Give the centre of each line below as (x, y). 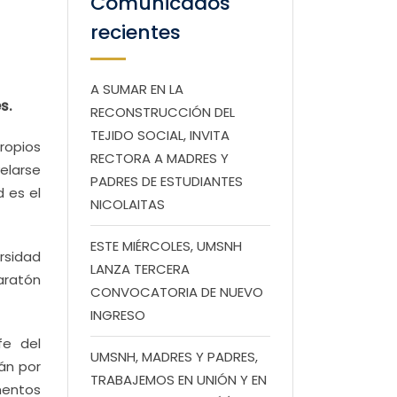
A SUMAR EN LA (137, 89)
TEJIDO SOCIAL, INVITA (160, 135)
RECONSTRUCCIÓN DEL (163, 112)
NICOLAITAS (128, 204)
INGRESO (118, 315)
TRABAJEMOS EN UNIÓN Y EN (179, 380)
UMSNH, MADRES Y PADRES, (174, 357)
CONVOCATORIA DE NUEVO (177, 292)
